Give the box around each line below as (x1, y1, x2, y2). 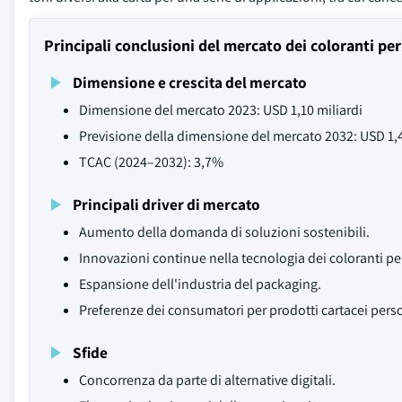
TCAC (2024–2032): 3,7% (79, 153, 223, 171)
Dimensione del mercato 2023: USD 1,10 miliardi (79, 100, 363, 119)
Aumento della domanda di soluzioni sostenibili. (79, 223, 370, 241)
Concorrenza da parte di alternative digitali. (79, 371, 336, 389)
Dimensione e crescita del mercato (73, 72, 307, 92)
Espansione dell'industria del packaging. (79, 275, 321, 293)
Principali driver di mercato (73, 194, 260, 214)
